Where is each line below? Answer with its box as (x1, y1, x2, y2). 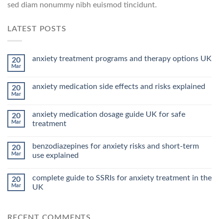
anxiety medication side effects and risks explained (32, 83, 205, 91)
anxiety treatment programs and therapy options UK (32, 55, 212, 63)
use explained (32, 152, 79, 160)
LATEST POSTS (7, 24, 66, 33)
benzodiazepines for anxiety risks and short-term (32, 142, 199, 151)
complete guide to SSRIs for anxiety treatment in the (32, 174, 212, 182)
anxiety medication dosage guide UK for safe (32, 110, 185, 119)
